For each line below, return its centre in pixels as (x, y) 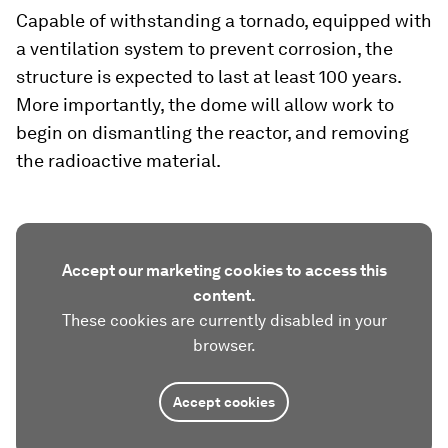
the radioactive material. (118, 160)
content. (224, 295)
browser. (224, 345)
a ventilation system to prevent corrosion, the (204, 48)
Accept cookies (224, 402)
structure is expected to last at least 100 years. (208, 76)
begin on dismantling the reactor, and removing (212, 132)
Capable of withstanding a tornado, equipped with (224, 20)
